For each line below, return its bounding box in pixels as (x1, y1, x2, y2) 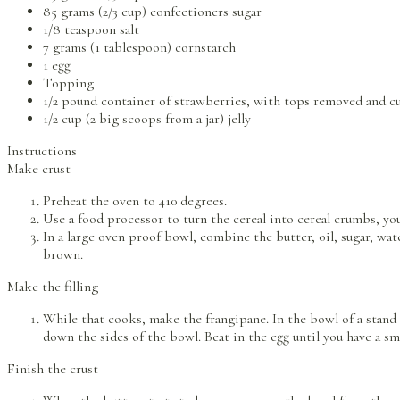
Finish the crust (7, 360, 98, 379)
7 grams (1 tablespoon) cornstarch (43, 38, 236, 57)
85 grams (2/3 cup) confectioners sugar (43, 3, 262, 21)
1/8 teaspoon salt (43, 21, 139, 39)
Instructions (7, 142, 77, 161)
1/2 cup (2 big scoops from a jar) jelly (43, 110, 251, 129)
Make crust (7, 160, 71, 179)
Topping (43, 74, 94, 93)
